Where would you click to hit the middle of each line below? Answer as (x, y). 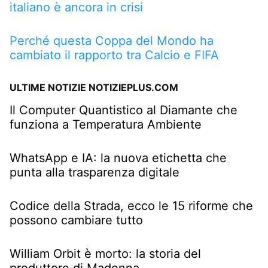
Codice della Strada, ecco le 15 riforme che (131, 205)
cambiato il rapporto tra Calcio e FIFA (114, 55)
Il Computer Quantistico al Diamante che (124, 110)
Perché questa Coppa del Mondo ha (112, 40)
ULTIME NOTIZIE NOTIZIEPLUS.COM (94, 87)
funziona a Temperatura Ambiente (106, 124)
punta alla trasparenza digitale (95, 172)
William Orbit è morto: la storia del (105, 253)
